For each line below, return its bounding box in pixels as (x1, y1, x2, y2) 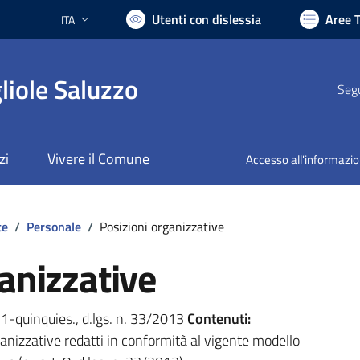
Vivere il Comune (47, 148, 149, 170)
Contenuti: (186, 307, 251, 329)
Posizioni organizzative (99, 216, 224, 236)
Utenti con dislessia (152, 10, 261, 29)
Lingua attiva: (60, 18, 124, 35)
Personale (26, 216, 81, 236)
